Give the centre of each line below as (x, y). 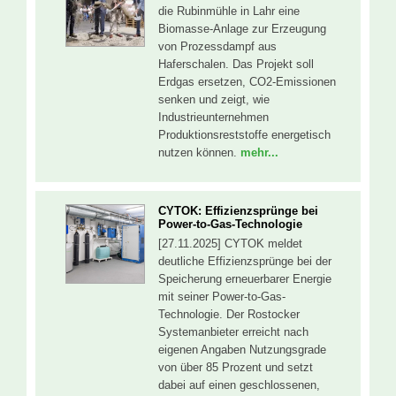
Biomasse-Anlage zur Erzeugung (242, 28)
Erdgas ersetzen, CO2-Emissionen (247, 81)
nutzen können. (199, 152)
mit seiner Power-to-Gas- (222, 297)
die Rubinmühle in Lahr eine (229, 11)
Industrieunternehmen (213, 117)
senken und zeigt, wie (214, 99)
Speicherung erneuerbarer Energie (245, 279)
